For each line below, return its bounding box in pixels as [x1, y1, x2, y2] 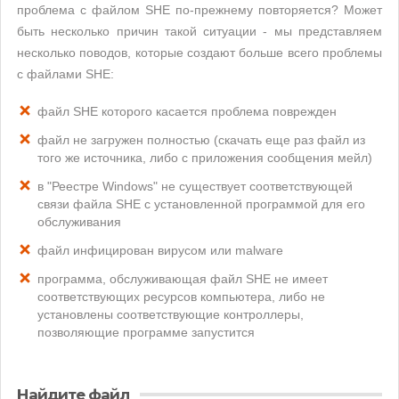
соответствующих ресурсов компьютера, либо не [37, 289, 325, 304]
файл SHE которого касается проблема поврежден [37, 104, 337, 118]
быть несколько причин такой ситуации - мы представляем [17, 24, 382, 38]
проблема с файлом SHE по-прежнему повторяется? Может [17, 3, 382, 17]
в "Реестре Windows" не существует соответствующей [37, 179, 353, 193]
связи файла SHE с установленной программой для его [37, 197, 365, 211]
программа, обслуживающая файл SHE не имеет [37, 272, 328, 286]
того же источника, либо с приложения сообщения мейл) [37, 151, 372, 165]
